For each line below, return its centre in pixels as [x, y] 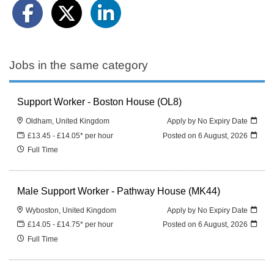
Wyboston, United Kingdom [71, 210]
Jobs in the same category [79, 65]
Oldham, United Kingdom [68, 121]
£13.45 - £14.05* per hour [71, 135]
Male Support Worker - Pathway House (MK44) [119, 191]
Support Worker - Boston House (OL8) [100, 102]
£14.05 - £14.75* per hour [71, 224]
